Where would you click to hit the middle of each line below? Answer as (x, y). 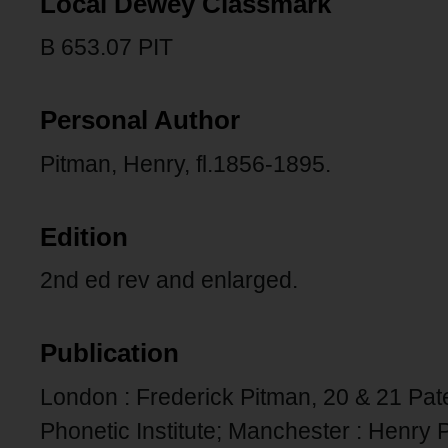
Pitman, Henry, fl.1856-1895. (185, 163)
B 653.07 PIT (106, 47)
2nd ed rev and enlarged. (169, 280)
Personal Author (140, 120)
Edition (84, 236)
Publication (109, 353)
